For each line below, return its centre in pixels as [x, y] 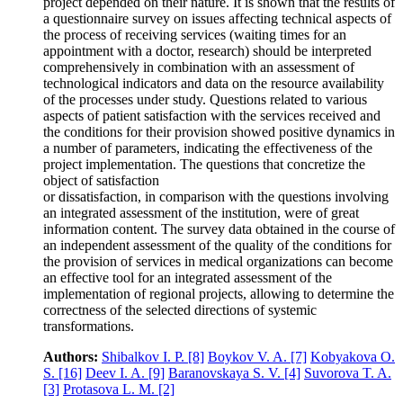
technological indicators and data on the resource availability [214, 84]
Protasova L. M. [111, 390]
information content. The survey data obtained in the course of [219, 229]
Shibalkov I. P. [145, 357]
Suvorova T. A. [348, 373]
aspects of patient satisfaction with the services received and [212, 116]
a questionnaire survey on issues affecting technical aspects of [217, 19]
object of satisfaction [101, 181]
